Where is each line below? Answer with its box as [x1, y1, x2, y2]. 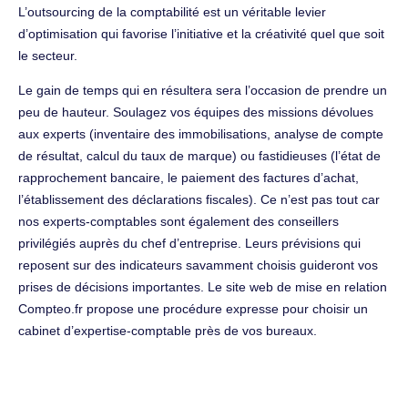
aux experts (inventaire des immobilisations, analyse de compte [18, 126, 383, 141]
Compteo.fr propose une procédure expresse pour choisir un [18, 301, 368, 316]
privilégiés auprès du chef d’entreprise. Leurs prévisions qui [18, 235, 361, 250]
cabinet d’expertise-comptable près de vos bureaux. [18, 322, 317, 338]
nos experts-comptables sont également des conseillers [18, 213, 339, 229]
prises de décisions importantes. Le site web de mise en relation [18, 279, 387, 294]
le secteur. [18, 47, 77, 63]
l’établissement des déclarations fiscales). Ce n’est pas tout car [18, 191, 380, 207]
